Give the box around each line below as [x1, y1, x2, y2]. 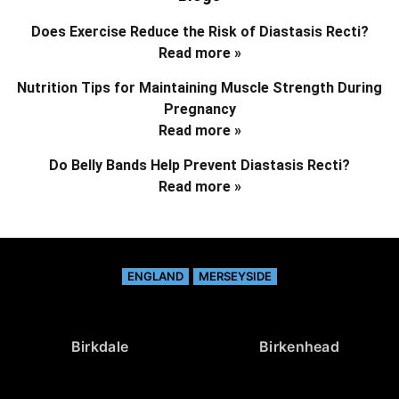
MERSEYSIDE [199, 269, 272, 284]
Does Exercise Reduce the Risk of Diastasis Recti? [30, 23, 369, 41]
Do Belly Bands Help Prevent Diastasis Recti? [49, 157, 350, 175]
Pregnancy [163, 101, 236, 118]
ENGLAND [127, 269, 183, 284]
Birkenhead [259, 338, 339, 356]
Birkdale [70, 338, 129, 356]
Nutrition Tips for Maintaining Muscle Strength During [17, 79, 382, 97]
